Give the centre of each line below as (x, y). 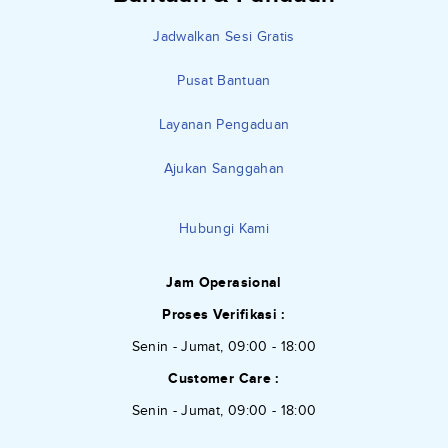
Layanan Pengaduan (224, 124)
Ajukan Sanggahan (224, 168)
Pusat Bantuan (224, 80)
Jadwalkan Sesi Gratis (224, 36)
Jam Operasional (224, 282)
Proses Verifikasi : (224, 314)
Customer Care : (224, 378)
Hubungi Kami (224, 228)
